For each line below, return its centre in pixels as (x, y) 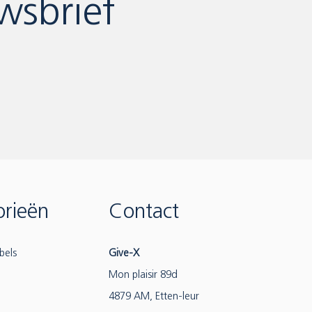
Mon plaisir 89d (143, 275)
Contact (144, 213)
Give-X (124, 254)
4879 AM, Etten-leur (154, 297)
